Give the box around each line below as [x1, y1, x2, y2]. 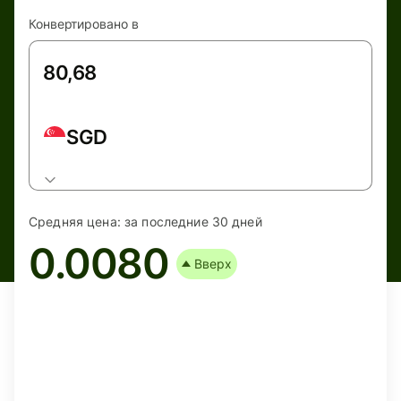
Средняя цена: [29, 214, 121, 229]
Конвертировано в [29, 16, 139, 31]
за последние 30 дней [124, 214, 262, 229]
